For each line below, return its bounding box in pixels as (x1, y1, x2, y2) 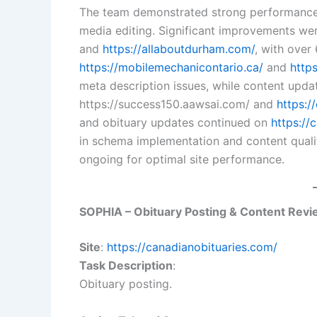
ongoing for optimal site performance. (79, 152, 284, 167)
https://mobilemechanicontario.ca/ (79, 60, 263, 75)
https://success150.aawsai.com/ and (79, 97, 277, 112)
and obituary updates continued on (79, 115, 271, 130)
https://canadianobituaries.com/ (107, 239, 277, 254)
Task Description (79, 258, 173, 272)
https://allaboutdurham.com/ (103, 42, 255, 57)
